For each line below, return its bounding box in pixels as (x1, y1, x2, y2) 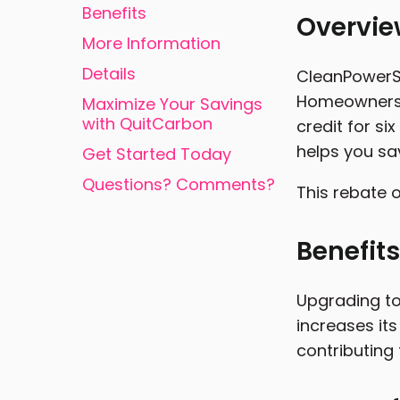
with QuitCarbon (82, 112, 212, 135)
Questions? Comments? (82, 172, 275, 196)
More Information (82, 31, 221, 54)
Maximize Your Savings (82, 92, 262, 115)
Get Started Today (82, 142, 231, 165)
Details (82, 62, 136, 85)
